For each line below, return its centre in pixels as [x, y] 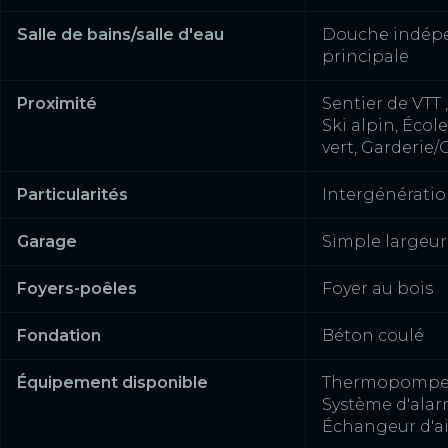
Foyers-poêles [77, 289]
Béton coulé [373, 336]
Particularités [72, 195]
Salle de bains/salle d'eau [120, 35]
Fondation [59, 336]
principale [365, 57]
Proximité [57, 104]
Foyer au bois [377, 289]
